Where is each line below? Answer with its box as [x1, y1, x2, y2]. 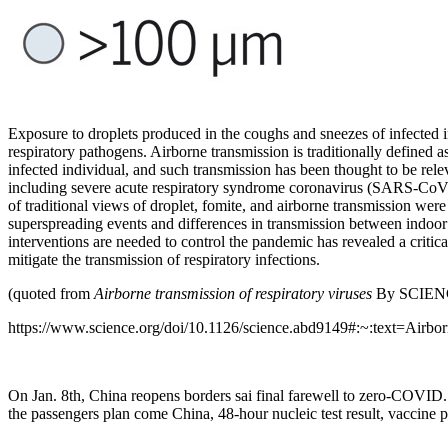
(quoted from [8, 284, 94, 302]
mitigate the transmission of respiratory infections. [8, 250, 320, 268]
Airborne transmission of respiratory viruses [94, 284, 376, 302]
